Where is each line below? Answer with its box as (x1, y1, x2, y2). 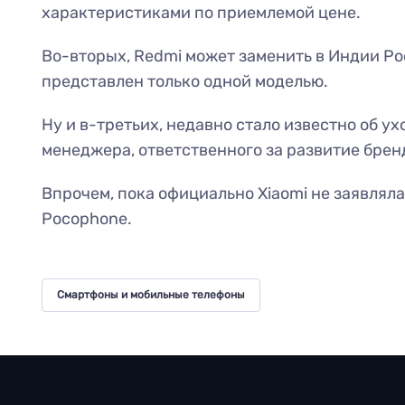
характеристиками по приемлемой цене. (41, 3, 361, 24)
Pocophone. (41, 209, 132, 230)
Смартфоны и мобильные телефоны (56, 288, 245, 301)
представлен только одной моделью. (41, 71, 328, 92)
